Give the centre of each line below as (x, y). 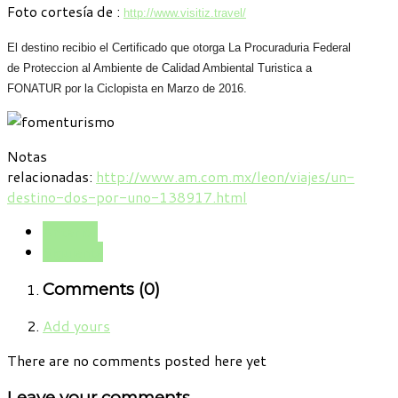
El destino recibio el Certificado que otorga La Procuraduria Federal (179, 47)
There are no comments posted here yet (137, 361)
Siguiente (73, 251)
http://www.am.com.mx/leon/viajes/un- (225, 176)
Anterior (70, 231)
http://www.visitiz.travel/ (185, 12)
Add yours (76, 326)
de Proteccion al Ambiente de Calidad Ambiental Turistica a (159, 68)
